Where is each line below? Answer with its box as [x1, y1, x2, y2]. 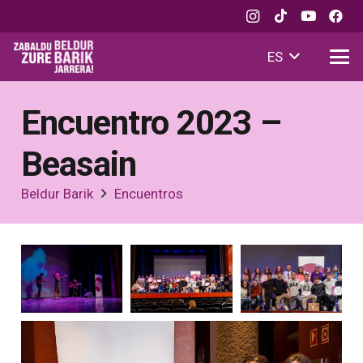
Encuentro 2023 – [20, 102, 281, 143]
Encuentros [113, 185, 183, 202]
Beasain [20, 143, 137, 184]
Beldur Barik [20, 185, 93, 202]
